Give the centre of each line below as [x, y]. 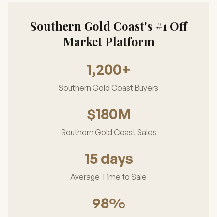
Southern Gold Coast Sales [108, 132]
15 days [108, 158]
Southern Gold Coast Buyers [108, 88]
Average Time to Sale [108, 177]
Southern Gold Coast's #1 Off [108, 26]
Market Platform [108, 41]
